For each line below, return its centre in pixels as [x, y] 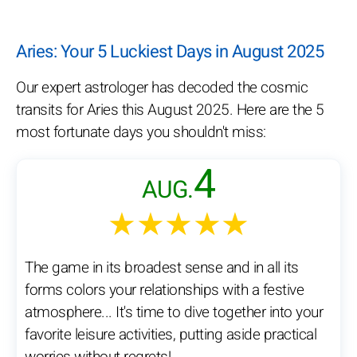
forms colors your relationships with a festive [164, 290]
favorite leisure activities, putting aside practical [171, 335]
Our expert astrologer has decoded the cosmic [162, 88]
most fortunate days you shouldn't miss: [141, 133]
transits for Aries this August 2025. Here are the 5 [170, 110]
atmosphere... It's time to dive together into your [174, 313]
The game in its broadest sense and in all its [162, 268]
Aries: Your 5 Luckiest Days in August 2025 [170, 52]
